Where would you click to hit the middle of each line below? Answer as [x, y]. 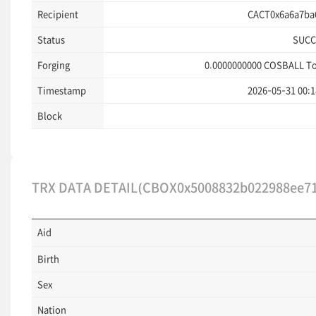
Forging [54, 65]
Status [51, 40]
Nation [52, 310]
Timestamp [62, 91]
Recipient [58, 14]
